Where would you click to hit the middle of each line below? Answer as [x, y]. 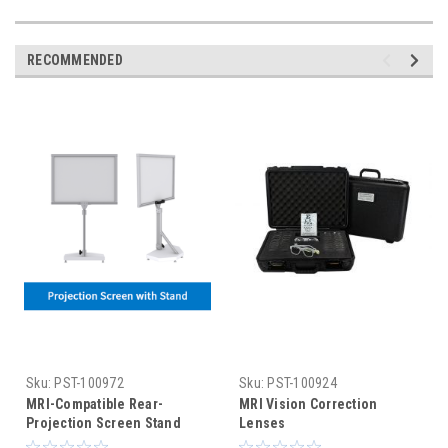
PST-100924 [302, 382]
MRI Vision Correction [308, 403]
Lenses [262, 422]
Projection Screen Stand [103, 422]
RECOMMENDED [75, 59]
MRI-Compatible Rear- [94, 403]
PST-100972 [89, 382]
